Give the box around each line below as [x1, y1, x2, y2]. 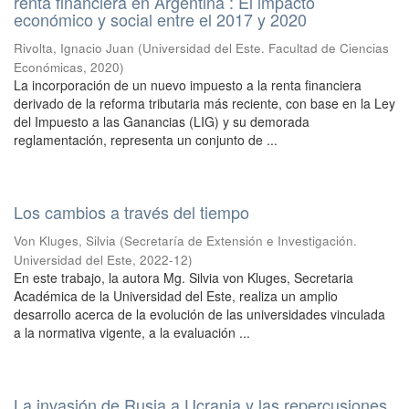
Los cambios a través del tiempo [14, 200, 249, 224]
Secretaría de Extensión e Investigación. [124, 232, 357, 249]
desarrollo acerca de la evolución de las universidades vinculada [14, 305, 385, 323]
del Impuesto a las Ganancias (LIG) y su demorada [14, 112, 309, 131]
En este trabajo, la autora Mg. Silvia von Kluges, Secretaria [14, 268, 353, 287]
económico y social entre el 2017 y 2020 [14, 7, 307, 31]
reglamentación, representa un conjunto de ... [14, 131, 278, 149]
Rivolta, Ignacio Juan [14, 39, 134, 57]
